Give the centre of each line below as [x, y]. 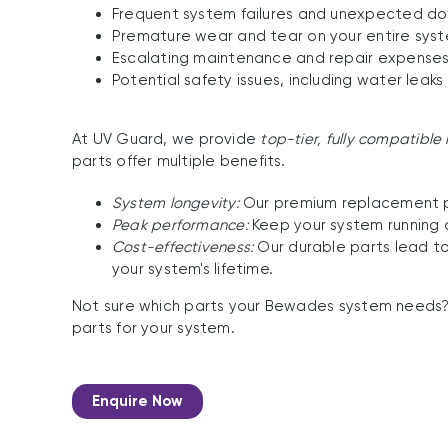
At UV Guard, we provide [166, 139]
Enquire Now [137, 401]
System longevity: [175, 203]
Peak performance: [179, 225]
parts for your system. [153, 328]
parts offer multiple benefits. [178, 161]
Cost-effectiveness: [182, 247]
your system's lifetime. [192, 269]
